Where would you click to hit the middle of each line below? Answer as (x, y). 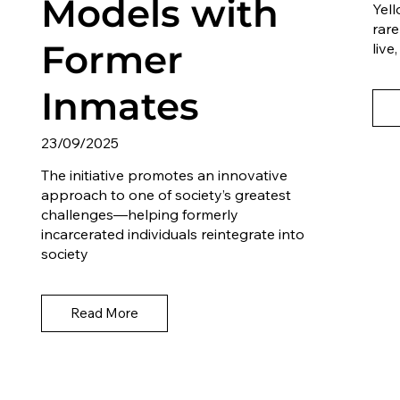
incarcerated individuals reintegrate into (173, 233)
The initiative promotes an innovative (165, 175)
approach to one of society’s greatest (167, 194)
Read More (105, 313)
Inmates (121, 106)
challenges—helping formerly (140, 214)
